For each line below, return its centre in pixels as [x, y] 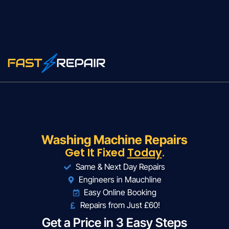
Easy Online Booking [120, 192]
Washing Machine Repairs [114, 140]
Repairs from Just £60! [120, 205]
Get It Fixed [96, 153]
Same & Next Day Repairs [120, 167]
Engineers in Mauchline [120, 180]
